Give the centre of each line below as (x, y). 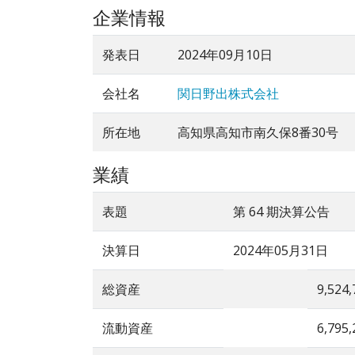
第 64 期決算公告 (281, 212)
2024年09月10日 (225, 55)
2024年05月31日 (281, 251)
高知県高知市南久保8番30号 (258, 133)
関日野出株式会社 (228, 94)
